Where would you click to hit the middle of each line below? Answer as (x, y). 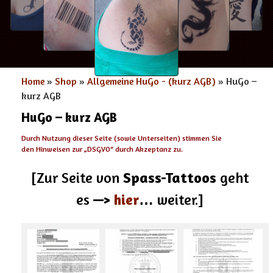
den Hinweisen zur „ (54, 149)
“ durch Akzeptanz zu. (147, 149)
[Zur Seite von (77, 178)
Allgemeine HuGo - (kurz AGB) (151, 81)
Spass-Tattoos (171, 178)
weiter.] (180, 200)
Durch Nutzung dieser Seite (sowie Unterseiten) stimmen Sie (122, 138)
